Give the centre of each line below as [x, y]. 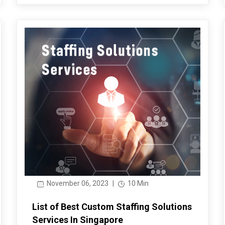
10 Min [137, 184]
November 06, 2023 [77, 184]
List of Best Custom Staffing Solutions [112, 207]
